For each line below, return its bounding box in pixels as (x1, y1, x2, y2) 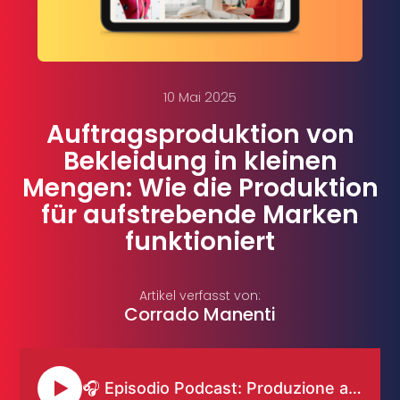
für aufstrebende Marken (41, 197, 359, 233)
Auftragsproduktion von (46, 117, 354, 153)
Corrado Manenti (124, 302, 276, 328)
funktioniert (125, 224, 275, 260)
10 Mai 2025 (163, 87, 237, 107)
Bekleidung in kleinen (62, 144, 337, 179)
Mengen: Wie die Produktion (21, 171, 379, 206)
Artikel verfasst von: (139, 287, 261, 305)
